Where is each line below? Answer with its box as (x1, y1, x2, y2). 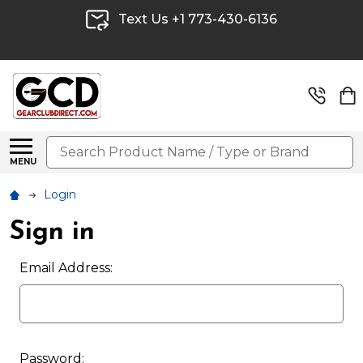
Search (46, 137, 92, 153)
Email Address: (19, 259, 113, 275)
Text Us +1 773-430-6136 (109, 11, 277, 28)
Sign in (10, 219, 95, 246)
